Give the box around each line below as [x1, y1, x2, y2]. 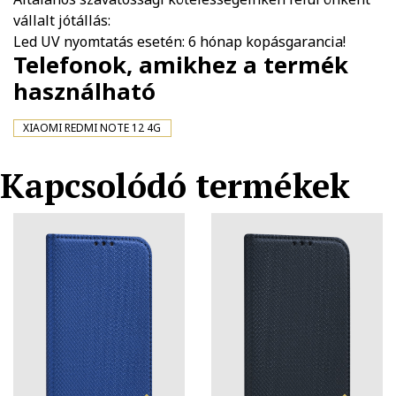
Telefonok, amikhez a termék [13, 49, 348, 80]
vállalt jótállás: [13, 10, 110, 30]
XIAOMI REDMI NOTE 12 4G [23, 119, 162, 135]
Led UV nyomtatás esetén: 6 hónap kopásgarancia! [13, 31, 346, 51]
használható [13, 75, 156, 107]
